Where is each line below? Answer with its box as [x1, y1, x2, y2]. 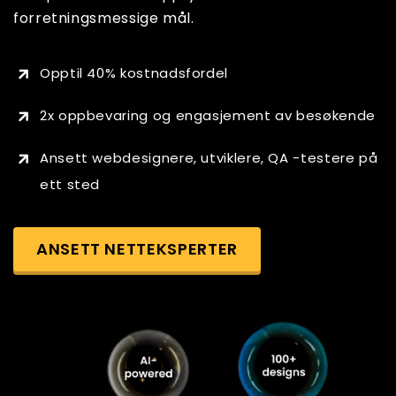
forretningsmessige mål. [13, 8, 194, 28]
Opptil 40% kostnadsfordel [40, 64, 228, 82]
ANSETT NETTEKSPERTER [36, 238, 238, 260]
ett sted [40, 175, 101, 194]
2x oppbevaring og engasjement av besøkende [40, 106, 376, 125]
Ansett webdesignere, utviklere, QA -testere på [40, 148, 378, 167]
